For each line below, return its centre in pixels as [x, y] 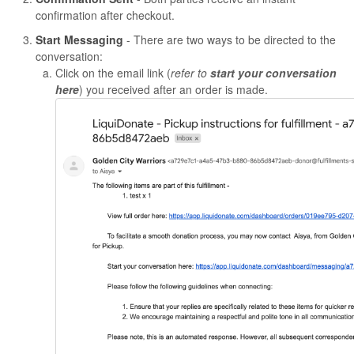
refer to [190, 73]
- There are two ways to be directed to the [230, 40]
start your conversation [273, 73]
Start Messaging [79, 40]
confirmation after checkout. [105, 15]
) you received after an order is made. [173, 90]
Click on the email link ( [113, 73]
